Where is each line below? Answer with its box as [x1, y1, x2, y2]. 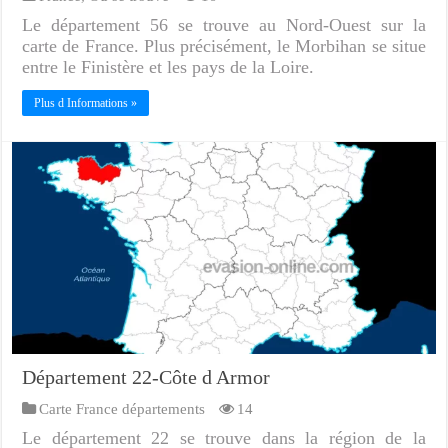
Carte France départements [39, 399, 206, 417]
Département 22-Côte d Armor [22, 365, 271, 388]
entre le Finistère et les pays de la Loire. [22, 57, 315, 78]
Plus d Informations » [34, 96, 138, 111]
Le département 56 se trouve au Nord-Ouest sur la [22, 15, 426, 36]
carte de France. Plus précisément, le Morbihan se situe [22, 36, 426, 57]
